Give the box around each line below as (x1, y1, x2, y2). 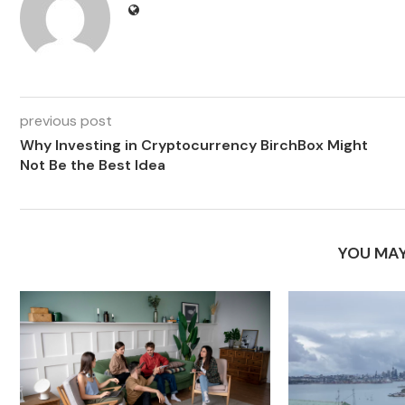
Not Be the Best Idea (20, 155, 165, 174)
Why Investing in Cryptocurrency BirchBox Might (20, 136, 368, 155)
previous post (20, 111, 112, 130)
